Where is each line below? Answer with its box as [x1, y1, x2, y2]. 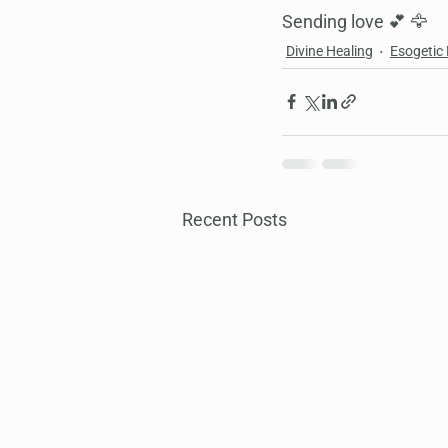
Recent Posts [182, 208, 287, 230]
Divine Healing [286, 42, 373, 59]
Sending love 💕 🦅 [282, 10, 428, 32]
